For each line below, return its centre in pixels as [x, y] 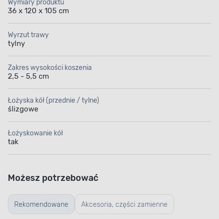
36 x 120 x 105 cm [38, 11]
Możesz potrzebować [53, 178]
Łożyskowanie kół [35, 133]
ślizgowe [23, 109]
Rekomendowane [41, 205]
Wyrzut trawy [28, 35]
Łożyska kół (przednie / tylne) [54, 101]
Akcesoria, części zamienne [124, 205]
